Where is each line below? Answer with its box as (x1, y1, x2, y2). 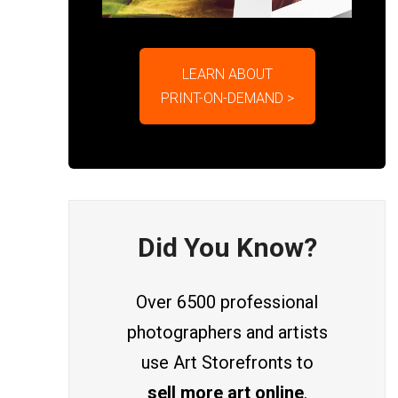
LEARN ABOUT (181, 66, 273, 83)
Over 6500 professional (136, 291, 318, 313)
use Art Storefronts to (140, 351, 314, 373)
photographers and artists (126, 321, 328, 343)
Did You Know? (137, 232, 317, 263)
